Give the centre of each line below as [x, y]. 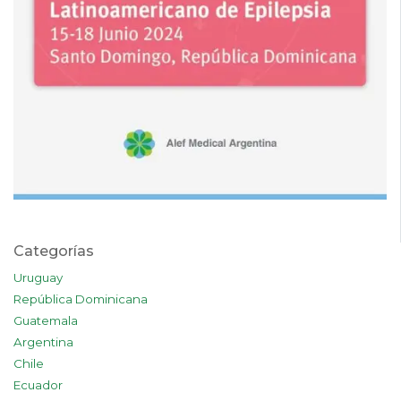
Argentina [43, 342]
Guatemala [46, 320]
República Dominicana [81, 299]
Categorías [54, 251]
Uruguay [38, 277]
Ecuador [38, 385]
